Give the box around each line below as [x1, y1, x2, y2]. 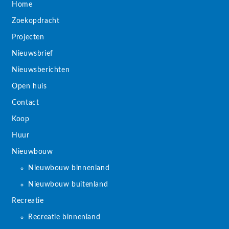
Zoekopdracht [12, 17, 60, 25]
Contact [12, 99, 39, 107]
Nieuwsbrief [12, 50, 53, 58]
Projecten [12, 34, 44, 41]
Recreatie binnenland [28, 214, 101, 221]
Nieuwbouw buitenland [28, 181, 108, 189]
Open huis [12, 83, 47, 90]
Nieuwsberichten [12, 66, 70, 74]
